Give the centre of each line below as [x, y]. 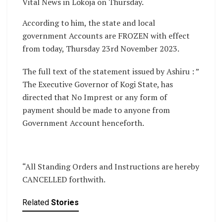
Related [36, 203]
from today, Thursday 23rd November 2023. [101, 49]
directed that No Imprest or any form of [95, 97]
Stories [65, 203]
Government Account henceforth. [83, 123]
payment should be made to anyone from [96, 110]
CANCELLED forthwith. [64, 180]
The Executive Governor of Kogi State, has [98, 84]
